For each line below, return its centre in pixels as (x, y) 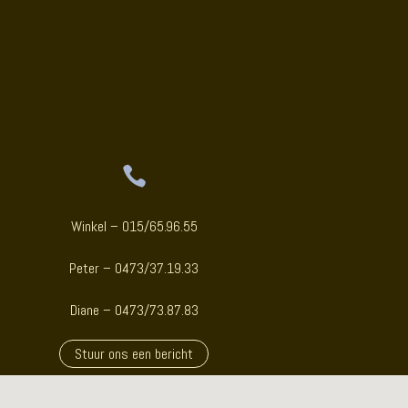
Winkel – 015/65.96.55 (134, 227)
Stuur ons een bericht (134, 354)
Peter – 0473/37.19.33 (134, 269)
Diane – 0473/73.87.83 (134, 311)
